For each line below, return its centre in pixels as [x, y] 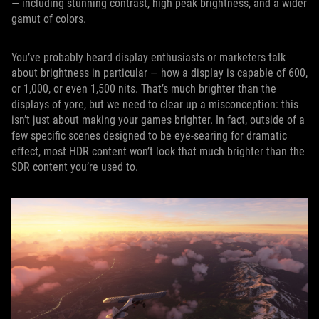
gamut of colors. [50, 19]
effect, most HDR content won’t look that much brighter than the [158, 151]
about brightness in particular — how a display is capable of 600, [159, 73]
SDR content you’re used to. [76, 167]
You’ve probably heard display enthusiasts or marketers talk [148, 57]
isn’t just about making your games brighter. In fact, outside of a [158, 120]
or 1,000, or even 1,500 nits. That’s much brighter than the [144, 89]
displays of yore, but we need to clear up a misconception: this [155, 104]
